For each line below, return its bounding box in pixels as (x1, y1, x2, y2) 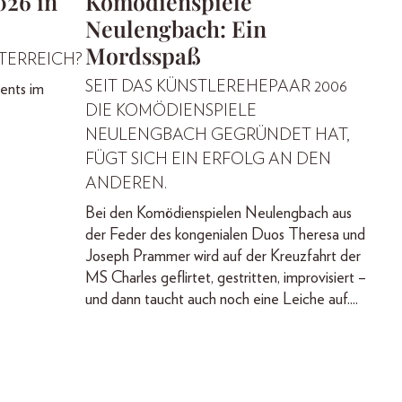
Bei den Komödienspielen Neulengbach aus (84, 205, 352, 222)
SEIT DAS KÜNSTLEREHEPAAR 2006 (84, 78, 347, 95)
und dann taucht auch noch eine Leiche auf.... (84, 291, 358, 308)
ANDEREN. (84, 175, 167, 192)
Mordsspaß (84, 39, 201, 70)
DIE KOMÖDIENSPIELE (84, 102, 257, 119)
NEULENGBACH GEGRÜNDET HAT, (84, 127, 350, 144)
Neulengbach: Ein (84, 13, 267, 43)
